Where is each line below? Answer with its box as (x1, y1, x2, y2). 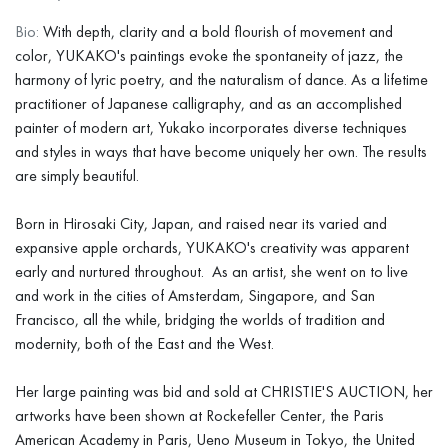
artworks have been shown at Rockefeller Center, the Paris (15, 405, 384, 426)
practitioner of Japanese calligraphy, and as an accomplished (15, 93, 402, 114)
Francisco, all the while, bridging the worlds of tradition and (15, 309, 385, 330)
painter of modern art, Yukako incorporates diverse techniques (15, 117, 407, 138)
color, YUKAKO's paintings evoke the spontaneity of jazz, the (15, 45, 403, 66)
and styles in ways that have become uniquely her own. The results (15, 141, 427, 162)
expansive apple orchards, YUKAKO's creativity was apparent (15, 237, 409, 258)
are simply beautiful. (15, 165, 139, 186)
